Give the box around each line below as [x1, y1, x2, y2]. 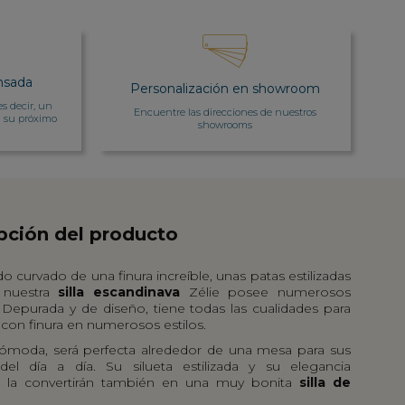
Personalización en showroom [129, 80, 320, 98]
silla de [299, 373, 351, 391]
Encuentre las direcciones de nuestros [133, 106, 316, 119]
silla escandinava [58, 283, 181, 300]
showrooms [197, 118, 252, 132]
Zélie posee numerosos [180, 283, 351, 300]
